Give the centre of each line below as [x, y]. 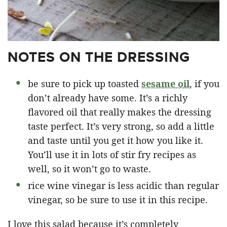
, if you [204, 84]
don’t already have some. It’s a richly [108, 98]
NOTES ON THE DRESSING [99, 57]
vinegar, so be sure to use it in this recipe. [118, 200]
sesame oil [165, 84]
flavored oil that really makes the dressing [120, 112]
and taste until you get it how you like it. [116, 140]
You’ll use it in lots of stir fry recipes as [112, 155]
